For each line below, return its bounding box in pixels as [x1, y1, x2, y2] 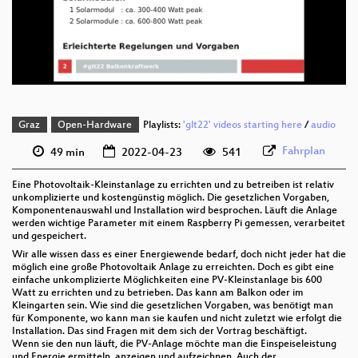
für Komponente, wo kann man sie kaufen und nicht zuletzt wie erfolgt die [12, 312, 342, 324]
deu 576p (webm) [231, 34, 308, 46]
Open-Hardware [58, 120, 133, 132]
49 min [47, 145, 85, 160]
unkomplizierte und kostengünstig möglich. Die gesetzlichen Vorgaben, [12, 192, 329, 204]
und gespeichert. [12, 230, 86, 242]
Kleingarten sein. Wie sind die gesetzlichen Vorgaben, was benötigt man [12, 300, 333, 312]
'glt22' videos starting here [182, 120, 302, 132]
